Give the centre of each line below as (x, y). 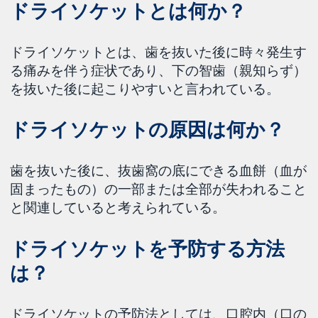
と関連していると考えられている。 (118, 208)
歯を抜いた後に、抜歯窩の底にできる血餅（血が (159, 171)
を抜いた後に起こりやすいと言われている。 (145, 88)
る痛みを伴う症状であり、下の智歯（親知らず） (159, 70)
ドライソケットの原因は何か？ (147, 130)
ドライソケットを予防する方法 (147, 249)
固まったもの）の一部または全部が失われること (159, 189)
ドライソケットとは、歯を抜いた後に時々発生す (159, 51)
